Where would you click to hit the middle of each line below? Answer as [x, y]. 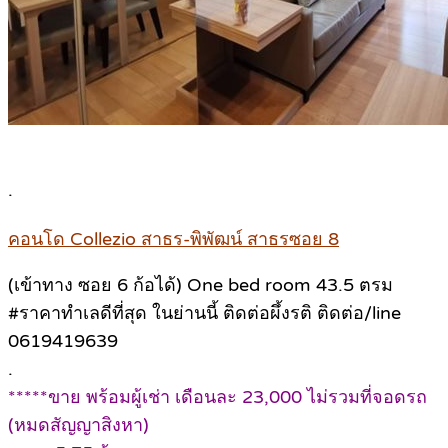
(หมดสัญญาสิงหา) [78, 424]
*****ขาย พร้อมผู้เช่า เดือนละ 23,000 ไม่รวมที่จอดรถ [217, 396]
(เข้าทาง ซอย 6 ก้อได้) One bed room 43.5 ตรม [203, 284]
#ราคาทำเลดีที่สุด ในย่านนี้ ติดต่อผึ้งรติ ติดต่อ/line [204, 312]
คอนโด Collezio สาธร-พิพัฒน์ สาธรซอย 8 [173, 238]
